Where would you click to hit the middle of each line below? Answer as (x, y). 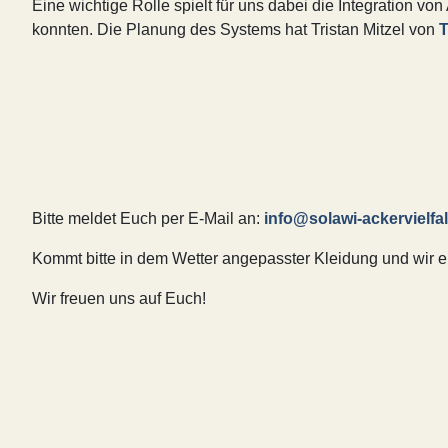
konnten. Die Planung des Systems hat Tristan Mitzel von (235, 29)
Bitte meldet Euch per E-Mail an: (148, 218)
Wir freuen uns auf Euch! (119, 298)
